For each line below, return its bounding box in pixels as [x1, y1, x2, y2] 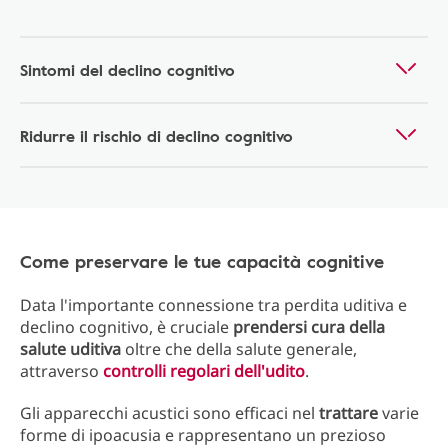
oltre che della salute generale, [125, 338, 357, 360]
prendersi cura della [233, 316, 385, 338]
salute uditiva [20, 338, 125, 360]
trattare [319, 402, 382, 424]
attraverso [20, 360, 103, 382]
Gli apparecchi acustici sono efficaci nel [20, 402, 319, 424]
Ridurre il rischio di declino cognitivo [20, 124, 293, 148]
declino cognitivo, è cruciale [20, 316, 233, 338]
